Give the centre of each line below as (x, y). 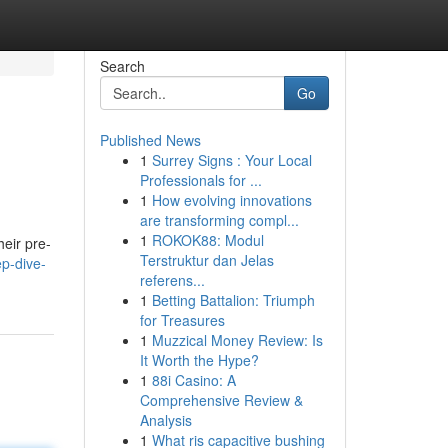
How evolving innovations (231, 200)
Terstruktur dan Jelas (206, 260)
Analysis (165, 420)
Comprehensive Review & (221, 400)
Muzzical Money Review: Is (237, 340)
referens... (172, 280)
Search (122, 66)
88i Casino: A (193, 380)
